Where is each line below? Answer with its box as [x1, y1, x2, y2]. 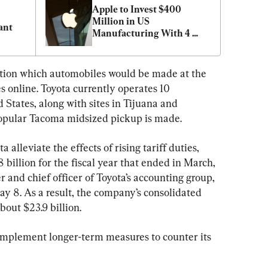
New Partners [92, 39, 151, 51]
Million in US [92, 15, 150, 27]
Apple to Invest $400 [92, 3, 181, 15]
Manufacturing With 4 [92, 27, 190, 39]
